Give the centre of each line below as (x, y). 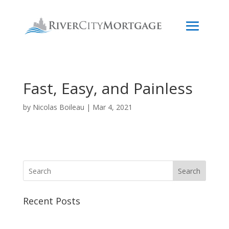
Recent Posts (51, 201)
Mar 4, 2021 (112, 107)
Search (189, 171)
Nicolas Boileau (58, 107)
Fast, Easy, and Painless (108, 88)
